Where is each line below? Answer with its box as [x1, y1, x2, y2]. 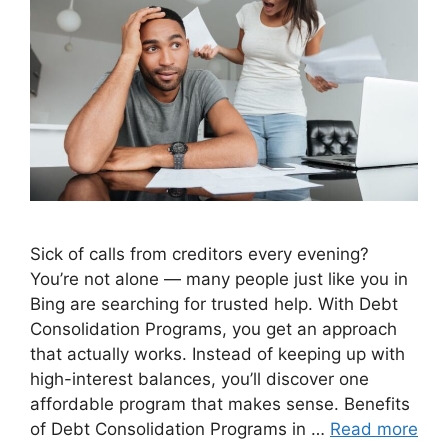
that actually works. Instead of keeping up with [30, 343, 405, 364]
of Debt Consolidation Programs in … [30, 418, 330, 439]
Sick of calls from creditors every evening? [30, 243, 369, 264]
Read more [330, 418, 418, 439]
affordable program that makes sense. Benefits [30, 393, 410, 414]
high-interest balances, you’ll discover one [30, 368, 369, 389]
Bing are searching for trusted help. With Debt [30, 293, 398, 314]
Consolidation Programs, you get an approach [30, 318, 397, 339]
